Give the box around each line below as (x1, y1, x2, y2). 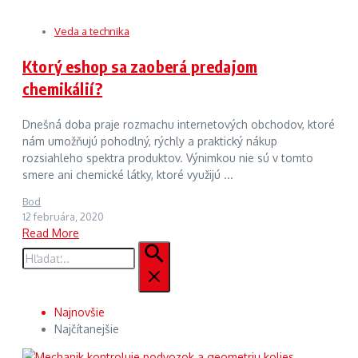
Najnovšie (54, 304, 105, 319)
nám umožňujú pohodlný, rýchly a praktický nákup (22, 133, 277, 148)
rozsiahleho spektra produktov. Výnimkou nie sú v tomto (22, 150, 313, 165)
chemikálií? (22, 78, 103, 98)
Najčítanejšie (54, 321, 119, 336)
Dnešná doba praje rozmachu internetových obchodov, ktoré (22, 117, 335, 131)
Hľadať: (22, 241, 58, 256)
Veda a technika (54, 24, 129, 38)
